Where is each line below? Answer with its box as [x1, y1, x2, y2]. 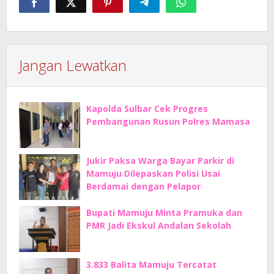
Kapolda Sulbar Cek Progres [86, 102, 208, 114]
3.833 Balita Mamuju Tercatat [86, 258, 217, 270]
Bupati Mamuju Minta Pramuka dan [86, 206, 242, 218]
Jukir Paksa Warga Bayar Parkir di [86, 154, 234, 166]
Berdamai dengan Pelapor [86, 180, 201, 192]
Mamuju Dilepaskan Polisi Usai [86, 167, 220, 179]
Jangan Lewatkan [19, 54, 127, 75]
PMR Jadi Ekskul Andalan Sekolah [86, 219, 231, 231]
